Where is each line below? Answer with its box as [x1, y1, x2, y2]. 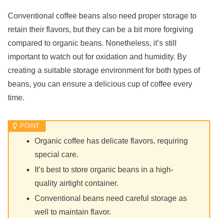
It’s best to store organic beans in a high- [35, 165, 174, 174]
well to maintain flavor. [35, 208, 111, 217]
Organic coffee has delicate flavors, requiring [35, 136, 188, 145]
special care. [35, 150, 79, 159]
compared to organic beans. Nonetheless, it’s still [8, 38, 177, 47]
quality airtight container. [35, 179, 119, 187]
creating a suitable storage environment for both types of [8, 66, 200, 74]
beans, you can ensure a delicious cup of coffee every [8, 79, 192, 88]
